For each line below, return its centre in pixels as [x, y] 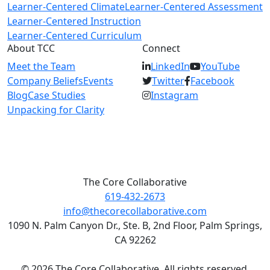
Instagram [174, 95]
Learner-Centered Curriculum [74, 35]
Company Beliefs [45, 80]
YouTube [220, 66]
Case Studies [57, 95]
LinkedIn [170, 66]
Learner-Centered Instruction [74, 21]
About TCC [31, 48]
